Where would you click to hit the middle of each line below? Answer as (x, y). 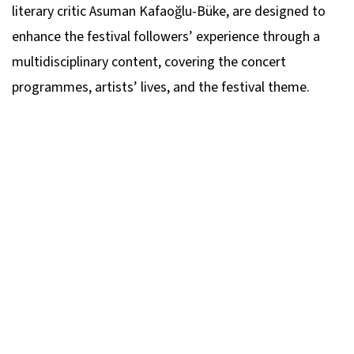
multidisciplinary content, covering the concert (149, 62)
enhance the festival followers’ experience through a (166, 37)
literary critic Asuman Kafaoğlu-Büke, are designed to (169, 12)
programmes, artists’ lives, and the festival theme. (161, 88)
